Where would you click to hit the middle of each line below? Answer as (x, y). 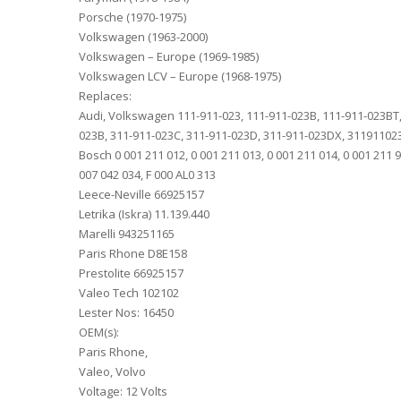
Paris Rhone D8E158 (133, 254)
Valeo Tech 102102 (129, 293)
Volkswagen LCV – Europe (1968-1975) (180, 77)
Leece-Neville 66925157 (141, 195)
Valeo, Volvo (112, 372)
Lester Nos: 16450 (126, 313)
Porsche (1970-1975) (132, 17)
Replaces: (105, 96)
